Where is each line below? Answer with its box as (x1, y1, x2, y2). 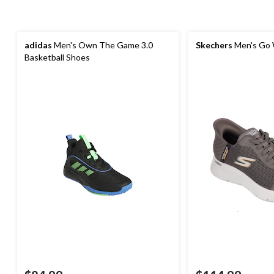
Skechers (196, 40, 232, 50)
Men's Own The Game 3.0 (52, 40, 153, 50)
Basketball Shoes (24, 52, 90, 62)
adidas (24, 40, 52, 50)
